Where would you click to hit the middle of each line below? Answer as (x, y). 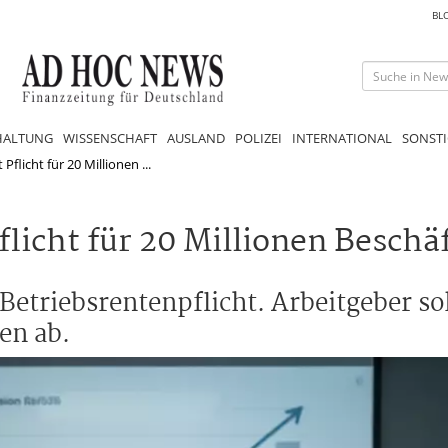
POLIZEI (258, 137)
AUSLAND (196, 137)
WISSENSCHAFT (110, 137)
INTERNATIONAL (342, 137)
